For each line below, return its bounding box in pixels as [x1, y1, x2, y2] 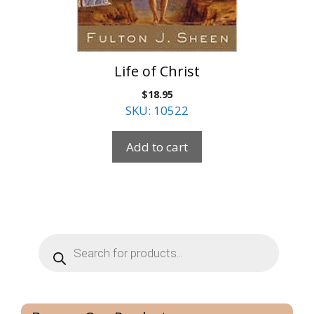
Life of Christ [114, 62, 200, 81]
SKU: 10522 [125, 102, 189, 119]
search [38, 243, 74, 260]
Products [38, 231, 88, 248]
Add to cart [126, 139, 188, 156]
